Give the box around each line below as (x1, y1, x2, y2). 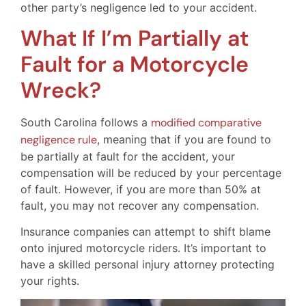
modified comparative (151, 115, 262, 130)
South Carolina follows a (20, 115, 151, 129)
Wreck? (20, 75, 101, 105)
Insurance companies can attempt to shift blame (20, 225, 270, 239)
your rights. (20, 274, 79, 288)
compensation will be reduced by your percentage (20, 165, 281, 180)
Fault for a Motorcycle (20, 49, 249, 79)
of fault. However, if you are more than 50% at (20, 182, 261, 196)
